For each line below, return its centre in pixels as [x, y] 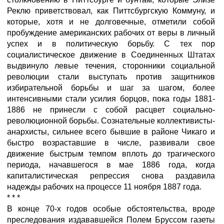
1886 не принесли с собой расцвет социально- [111, 110]
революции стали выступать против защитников [111, 77]
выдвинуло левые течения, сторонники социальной [111, 66]
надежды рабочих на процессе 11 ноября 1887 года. [104, 187]
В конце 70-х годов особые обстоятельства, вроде [111, 209]
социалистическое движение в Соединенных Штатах [111, 55]
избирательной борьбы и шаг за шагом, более [111, 88]
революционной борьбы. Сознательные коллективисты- [111, 121]
